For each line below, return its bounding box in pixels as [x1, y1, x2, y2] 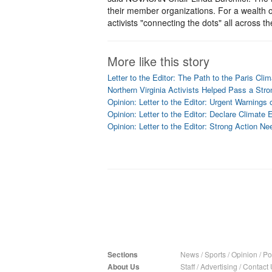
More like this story [107, 52, 209, 70]
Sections [107, 249, 138, 260]
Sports [205, 249, 226, 259]
